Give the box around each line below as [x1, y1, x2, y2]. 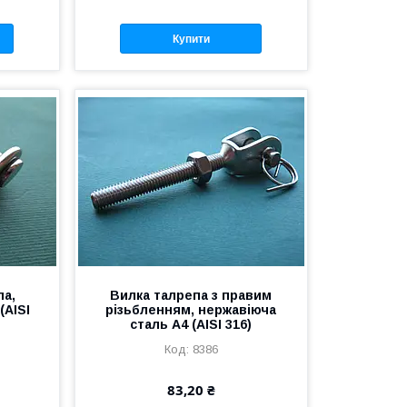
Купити [172, 32, 210, 45]
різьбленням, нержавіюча [105, 303, 277, 318]
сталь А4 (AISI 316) [130, 317, 253, 333]
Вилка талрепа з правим [110, 288, 273, 303]
